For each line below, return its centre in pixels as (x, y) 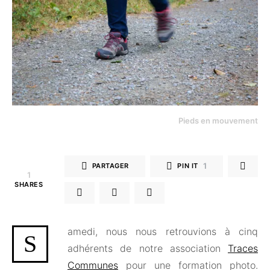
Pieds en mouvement (218, 120)
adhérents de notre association (148, 248)
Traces (243, 248)
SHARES (29, 184)
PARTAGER (110, 166)
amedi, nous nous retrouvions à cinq (163, 231)
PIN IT (188, 166)
